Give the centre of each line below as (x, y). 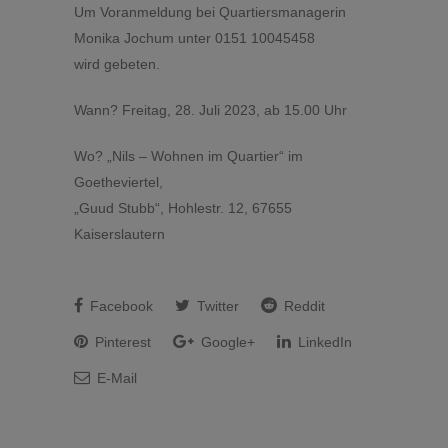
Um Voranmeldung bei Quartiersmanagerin (210, 12)
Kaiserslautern (119, 234)
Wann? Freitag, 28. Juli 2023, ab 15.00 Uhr (210, 110)
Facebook (119, 306)
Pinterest (121, 342)
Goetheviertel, (118, 182)
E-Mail (115, 378)
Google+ (226, 342)
